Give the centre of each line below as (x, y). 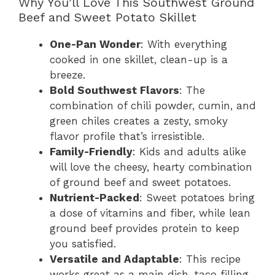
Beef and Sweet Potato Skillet (107, 17)
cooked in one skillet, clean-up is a (139, 60)
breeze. (68, 75)
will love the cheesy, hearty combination (151, 167)
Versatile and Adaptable (114, 259)
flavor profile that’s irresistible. (127, 137)
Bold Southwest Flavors (114, 91)
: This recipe (210, 259)
